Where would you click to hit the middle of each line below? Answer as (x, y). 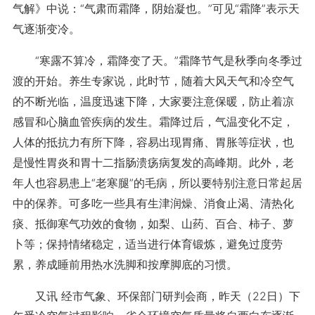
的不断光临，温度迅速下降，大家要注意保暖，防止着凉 (153, 101)
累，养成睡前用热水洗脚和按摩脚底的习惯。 (125, 264)
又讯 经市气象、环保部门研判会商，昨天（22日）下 (156, 296)
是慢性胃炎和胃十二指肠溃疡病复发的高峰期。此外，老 (153, 162)
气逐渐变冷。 (46, 29)
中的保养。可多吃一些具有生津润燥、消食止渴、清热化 (153, 203)
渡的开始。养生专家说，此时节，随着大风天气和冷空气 (153, 81)
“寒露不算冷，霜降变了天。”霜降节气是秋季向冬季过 (157, 60)
